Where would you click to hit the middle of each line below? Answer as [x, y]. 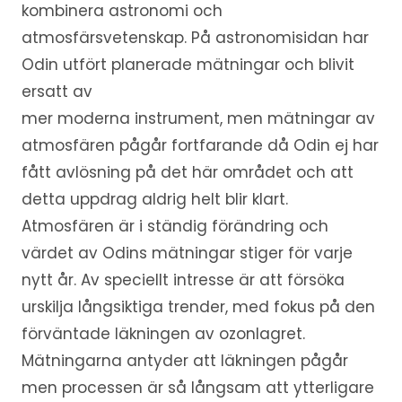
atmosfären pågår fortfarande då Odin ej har [200, 145]
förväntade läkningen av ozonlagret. [163, 334]
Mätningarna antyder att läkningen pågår [184, 361]
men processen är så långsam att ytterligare [197, 388]
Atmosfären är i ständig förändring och [175, 226]
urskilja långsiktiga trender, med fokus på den [198, 307]
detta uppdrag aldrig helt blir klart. [154, 199]
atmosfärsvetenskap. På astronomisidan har [195, 38]
